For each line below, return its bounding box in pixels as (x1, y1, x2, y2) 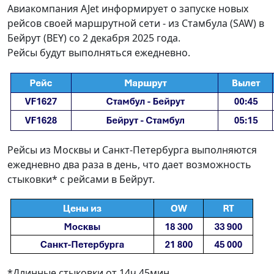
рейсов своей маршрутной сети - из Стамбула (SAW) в (7, 17, 264, 30)
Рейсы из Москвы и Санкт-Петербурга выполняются (7, 143, 257, 157)
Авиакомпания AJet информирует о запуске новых (7, 2, 248, 15)
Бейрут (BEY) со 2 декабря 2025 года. (7, 31, 180, 45)
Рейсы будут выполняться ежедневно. (7, 46, 190, 59)
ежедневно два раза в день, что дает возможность (7, 158, 251, 171)
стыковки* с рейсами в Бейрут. (7, 172, 155, 186)
